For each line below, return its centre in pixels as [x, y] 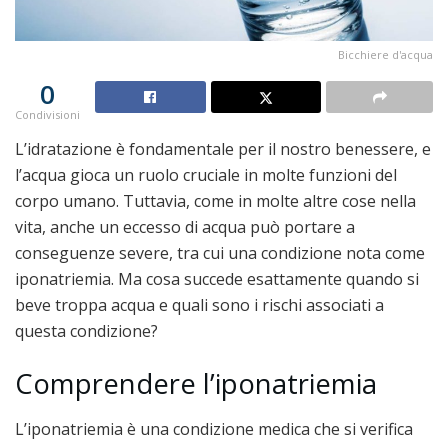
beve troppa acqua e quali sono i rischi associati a [199, 304]
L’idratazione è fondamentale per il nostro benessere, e [223, 148]
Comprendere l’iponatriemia [196, 384]
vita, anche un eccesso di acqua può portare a [185, 226]
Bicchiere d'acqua [385, 54]
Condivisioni [47, 114]
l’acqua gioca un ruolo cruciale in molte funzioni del [206, 174]
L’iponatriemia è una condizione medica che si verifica [214, 429]
